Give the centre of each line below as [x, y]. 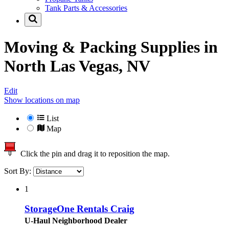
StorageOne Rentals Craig [79, 209]
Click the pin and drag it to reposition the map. [93, 154]
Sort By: [19, 171]
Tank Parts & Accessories [86, 8]
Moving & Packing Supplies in [111, 47]
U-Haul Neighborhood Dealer [76, 220]
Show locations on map [42, 100]
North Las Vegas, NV [77, 66]
